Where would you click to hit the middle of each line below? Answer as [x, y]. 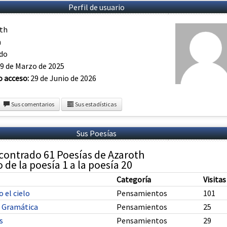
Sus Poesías [96, 134]
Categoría [134, 180]
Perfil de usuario [96, 7]
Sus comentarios [32, 104]
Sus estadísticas [95, 104]
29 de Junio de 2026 [63, 78]
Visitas [215, 180]
